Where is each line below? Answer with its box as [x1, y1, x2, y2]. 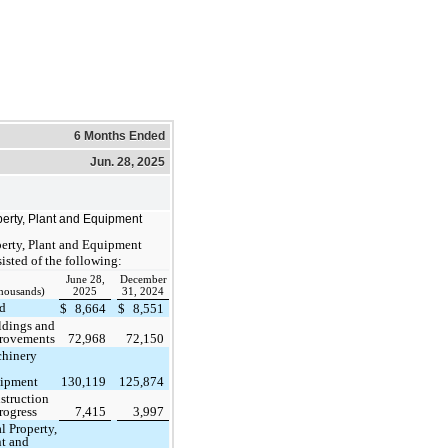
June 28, [65, 273, 105, 285]
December [119, 273, 167, 285]
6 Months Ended [74, 128, 165, 143]
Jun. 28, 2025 [90, 154, 165, 169]
